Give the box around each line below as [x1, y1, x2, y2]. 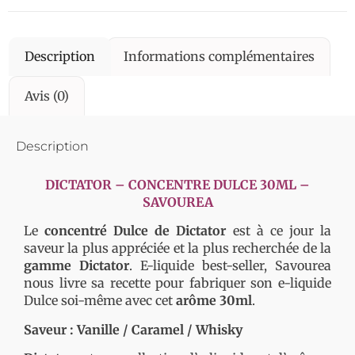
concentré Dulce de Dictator [44, 223, 227, 239]
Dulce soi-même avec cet [24, 292, 176, 309]
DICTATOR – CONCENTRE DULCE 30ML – [45, 176, 310, 193]
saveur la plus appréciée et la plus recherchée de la [24, 240, 331, 257]
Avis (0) [25, 87, 70, 104]
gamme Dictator [24, 258, 129, 274]
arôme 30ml [176, 292, 252, 309]
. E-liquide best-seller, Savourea [129, 258, 331, 274]
